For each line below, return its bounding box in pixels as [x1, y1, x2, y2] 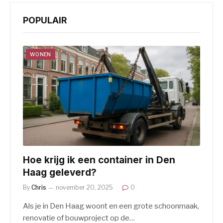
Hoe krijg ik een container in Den [23, 154, 175, 166]
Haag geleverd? [23, 166, 97, 178]
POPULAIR [23, 15, 67, 26]
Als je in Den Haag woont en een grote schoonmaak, [23, 201, 199, 211]
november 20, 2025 [56, 183, 113, 191]
